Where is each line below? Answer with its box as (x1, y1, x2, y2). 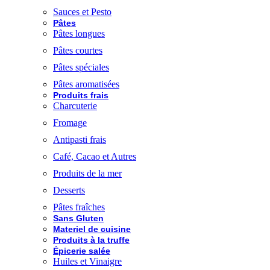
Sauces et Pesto (53, 7, 111, 17)
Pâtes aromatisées (53, 79, 119, 90)
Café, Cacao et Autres (53, 151, 136, 162)
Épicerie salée (53, 246, 110, 256)
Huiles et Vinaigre (53, 256, 122, 267)
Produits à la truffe (53, 235, 130, 245)
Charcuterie (53, 101, 97, 111)
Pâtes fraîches (53, 202, 105, 213)
